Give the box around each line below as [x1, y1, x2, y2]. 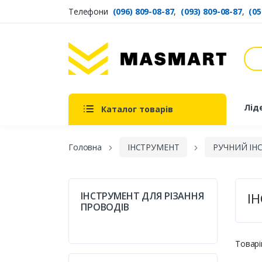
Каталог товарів [101, 104, 173, 115]
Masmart [68, 58, 112, 73]
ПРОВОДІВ [81, 201, 129, 214]
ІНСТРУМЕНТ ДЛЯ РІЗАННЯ [81, 189, 204, 203]
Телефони [68, 5, 111, 17]
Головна [68, 142, 102, 153]
